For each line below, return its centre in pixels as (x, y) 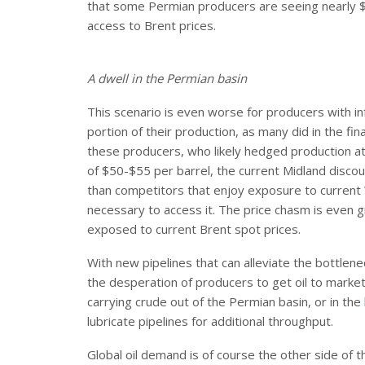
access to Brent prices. (152, 25)
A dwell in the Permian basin (167, 78)
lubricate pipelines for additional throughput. (210, 321)
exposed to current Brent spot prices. (194, 229)
